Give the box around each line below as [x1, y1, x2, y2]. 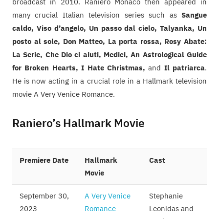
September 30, [20, 191, 69, 201]
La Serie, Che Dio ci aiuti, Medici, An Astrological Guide [12, 50, 207, 60]
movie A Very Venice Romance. [12, 89, 115, 99]
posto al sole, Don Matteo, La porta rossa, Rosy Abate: [12, 37, 207, 46]
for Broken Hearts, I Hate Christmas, [12, 63, 149, 73]
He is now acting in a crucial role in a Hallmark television [12, 76, 207, 86]
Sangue [181, 10, 207, 20]
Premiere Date [20, 155, 68, 165]
